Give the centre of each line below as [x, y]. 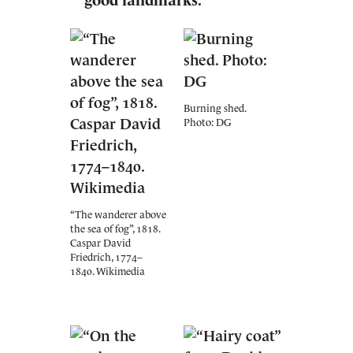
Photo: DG [208, 123]
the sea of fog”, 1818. [115, 229]
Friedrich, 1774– [106, 257]
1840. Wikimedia [108, 271]
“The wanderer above [118, 215]
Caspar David [100, 243]
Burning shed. [215, 108]
